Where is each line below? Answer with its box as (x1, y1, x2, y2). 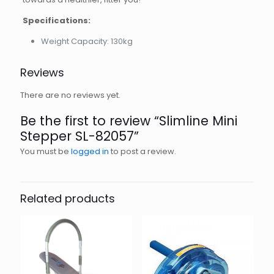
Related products (20, 191, 115, 206)
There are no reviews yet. (20, 89, 120, 101)
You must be (20, 146, 71, 157)
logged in (71, 146, 109, 157)
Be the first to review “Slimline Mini (20, 112, 237, 130)
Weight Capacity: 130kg (40, 35, 133, 47)
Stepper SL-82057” (20, 127, 139, 145)
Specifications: (22, 15, 91, 26)
